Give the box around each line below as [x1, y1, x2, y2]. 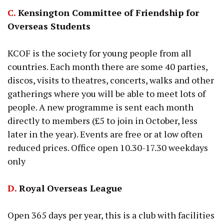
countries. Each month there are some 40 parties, [7, 60, 207, 72]
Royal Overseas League [16, 181, 122, 194]
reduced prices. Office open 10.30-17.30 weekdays [7, 141, 208, 153]
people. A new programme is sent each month [7, 100, 193, 113]
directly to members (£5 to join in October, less [7, 114, 197, 126]
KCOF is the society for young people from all [7, 46, 191, 59]
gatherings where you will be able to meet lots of [7, 87, 205, 99]
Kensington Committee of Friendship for [15, 6, 199, 18]
